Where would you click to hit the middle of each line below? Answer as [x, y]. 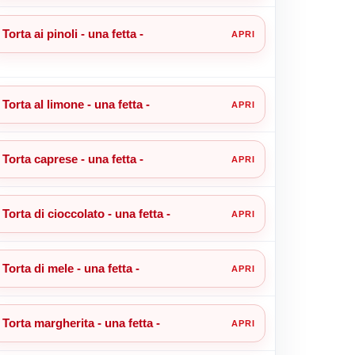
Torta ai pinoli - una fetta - [73, 33]
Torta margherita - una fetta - [81, 323]
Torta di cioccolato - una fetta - [86, 213]
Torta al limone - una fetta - [76, 104]
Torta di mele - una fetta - [71, 268]
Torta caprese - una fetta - [73, 158]
